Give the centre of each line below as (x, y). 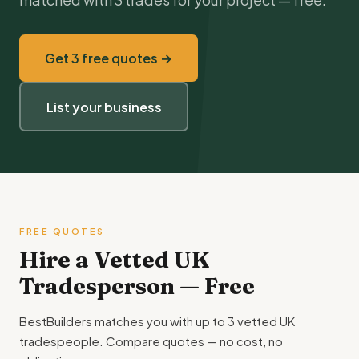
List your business (104, 107)
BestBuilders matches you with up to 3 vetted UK (157, 321)
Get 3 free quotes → (109, 58)
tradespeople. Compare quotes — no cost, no (151, 341)
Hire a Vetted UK (115, 260)
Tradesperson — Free (137, 286)
